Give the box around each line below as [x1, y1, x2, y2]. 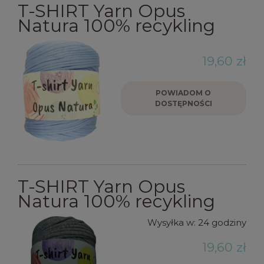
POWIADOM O [156, 88, 212, 97]
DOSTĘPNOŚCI [154, 98, 212, 108]
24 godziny [198, 216, 246, 228]
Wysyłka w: [147, 216, 196, 228]
